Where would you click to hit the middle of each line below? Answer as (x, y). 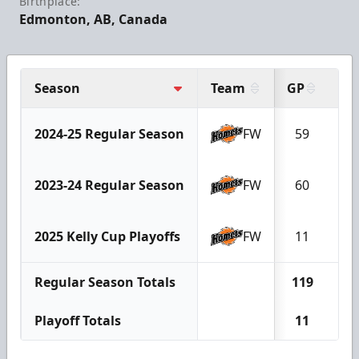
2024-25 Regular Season (109, 133)
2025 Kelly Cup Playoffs (107, 236)
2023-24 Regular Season (109, 185)
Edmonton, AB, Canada (93, 19)
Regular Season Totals (105, 282)
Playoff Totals (78, 320)
